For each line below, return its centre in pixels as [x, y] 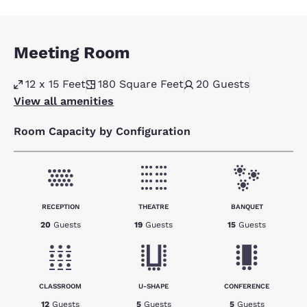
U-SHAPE [153, 286]
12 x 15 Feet [56, 84]
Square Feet [151, 84]
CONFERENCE [247, 286]
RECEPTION [60, 207]
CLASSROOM [60, 286]
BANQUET [247, 207]
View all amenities [64, 101]
